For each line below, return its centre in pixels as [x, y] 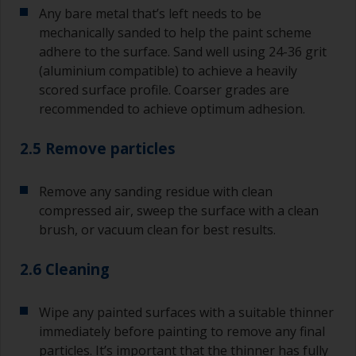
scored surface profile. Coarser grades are [164, 90]
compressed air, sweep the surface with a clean [179, 211]
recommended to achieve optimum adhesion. [172, 109]
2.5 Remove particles [98, 149]
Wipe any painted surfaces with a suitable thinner [186, 313]
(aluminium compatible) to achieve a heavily [168, 71]
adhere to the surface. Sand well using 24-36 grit [183, 52]
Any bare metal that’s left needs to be [150, 14]
